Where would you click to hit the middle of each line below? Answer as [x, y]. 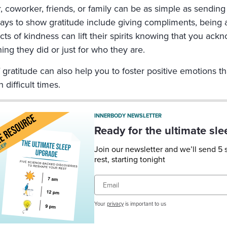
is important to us [145, 204]
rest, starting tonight [129, 160]
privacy [115, 204]
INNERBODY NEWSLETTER [128, 116]
